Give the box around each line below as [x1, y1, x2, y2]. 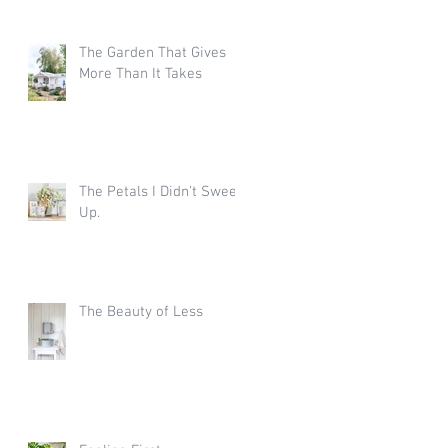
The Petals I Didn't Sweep [79, 183, 245, 201]
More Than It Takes [79, 65, 202, 83]
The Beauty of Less [79, 303, 203, 321]
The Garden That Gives [79, 44, 226, 62]
